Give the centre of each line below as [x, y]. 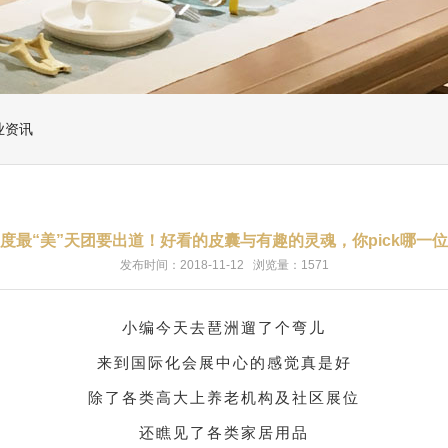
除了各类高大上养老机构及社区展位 [224, 398]
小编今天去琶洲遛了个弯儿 [224, 328]
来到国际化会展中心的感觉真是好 [224, 363]
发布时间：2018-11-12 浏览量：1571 [224, 265]
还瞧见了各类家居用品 [224, 433]
